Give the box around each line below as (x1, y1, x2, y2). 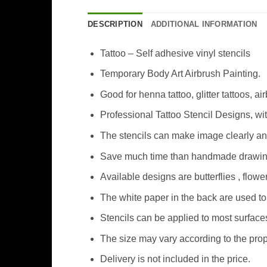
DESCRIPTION (88, 19, 142, 29)
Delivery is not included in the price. (100, 254, 250, 265)
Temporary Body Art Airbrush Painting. (100, 69, 260, 79)
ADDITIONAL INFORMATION (150, 19, 257, 29)
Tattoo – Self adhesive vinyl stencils (100, 48, 250, 58)
